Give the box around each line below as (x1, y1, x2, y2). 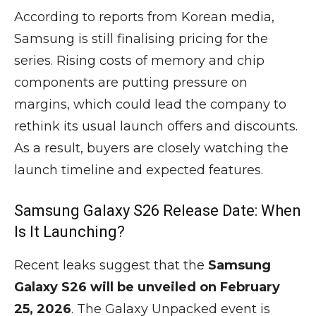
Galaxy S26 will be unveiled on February (14, 279, 280, 296)
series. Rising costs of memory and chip (14, 53, 265, 69)
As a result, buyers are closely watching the (14, 140, 288, 157)
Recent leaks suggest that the (14, 257, 208, 274)
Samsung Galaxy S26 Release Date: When (14, 202, 301, 220)
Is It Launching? (14, 223, 125, 241)
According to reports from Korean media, (14, 9, 274, 25)
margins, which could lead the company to (14, 97, 286, 113)
